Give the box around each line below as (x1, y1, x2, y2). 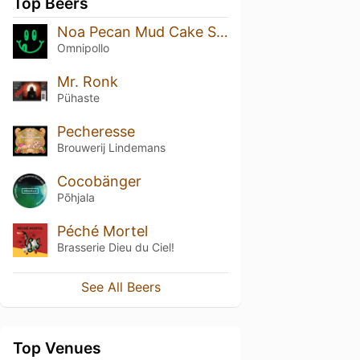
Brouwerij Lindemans (56, 140, 166, 154)
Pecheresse (56, 122, 135, 140)
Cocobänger (56, 172, 141, 190)
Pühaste (56, 90, 100, 104)
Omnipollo (56, 41, 109, 55)
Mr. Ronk (56, 72, 118, 90)
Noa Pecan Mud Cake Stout (215, 23, 228, 40)
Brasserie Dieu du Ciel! (56, 239, 174, 254)
